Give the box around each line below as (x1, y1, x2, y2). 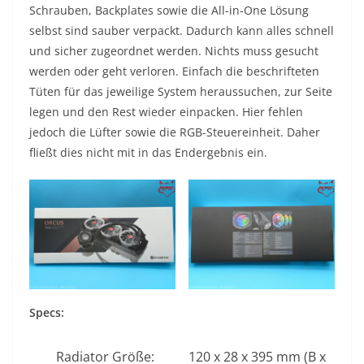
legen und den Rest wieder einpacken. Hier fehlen (29, 104, 303, 120)
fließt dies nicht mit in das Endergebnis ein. (29, 145, 267, 161)
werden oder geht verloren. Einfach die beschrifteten (29, 63, 319, 80)
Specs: (29, 305, 64, 321)
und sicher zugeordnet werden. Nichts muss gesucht (29, 43, 318, 59)
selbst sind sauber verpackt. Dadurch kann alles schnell (29, 23, 334, 39)
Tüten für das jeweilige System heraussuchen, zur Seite (29, 84, 332, 100)
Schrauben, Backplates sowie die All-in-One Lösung (29, 2, 309, 19)
